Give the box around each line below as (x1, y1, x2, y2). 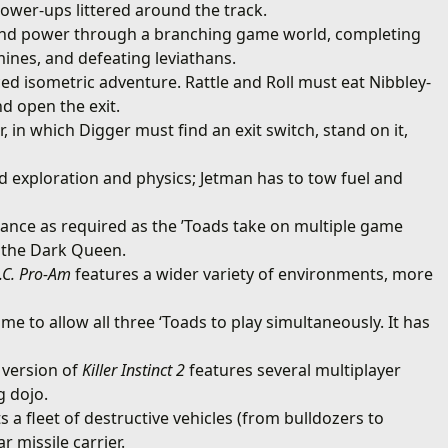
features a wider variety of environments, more (71, 262, 434, 285)
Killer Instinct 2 (82, 358, 186, 381)
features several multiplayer (185, 358, 402, 381)
